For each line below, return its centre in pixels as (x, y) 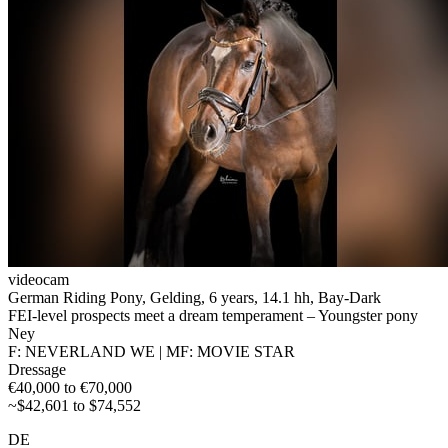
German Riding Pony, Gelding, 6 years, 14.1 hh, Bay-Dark (194, 297)
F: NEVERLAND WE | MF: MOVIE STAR (151, 351)
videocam (38, 279)
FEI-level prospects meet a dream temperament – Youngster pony (213, 315)
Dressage (37, 369)
